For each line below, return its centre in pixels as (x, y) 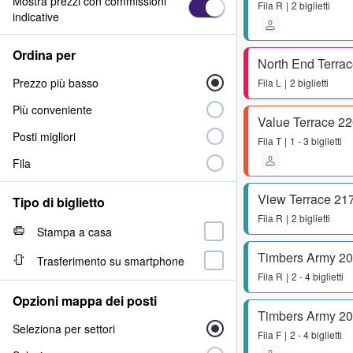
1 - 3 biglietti (316, 141)
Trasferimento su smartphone (111, 260)
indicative (36, 17)
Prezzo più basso (56, 83)
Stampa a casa (74, 231)
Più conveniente (52, 110)
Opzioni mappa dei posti (85, 301)
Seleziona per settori (64, 329)
